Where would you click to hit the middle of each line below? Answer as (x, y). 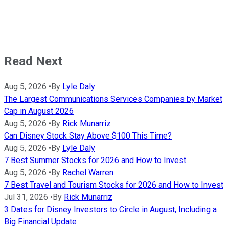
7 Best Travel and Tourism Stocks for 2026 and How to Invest (114, 185)
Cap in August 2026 (39, 111)
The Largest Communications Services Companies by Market (113, 99)
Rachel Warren (88, 173)
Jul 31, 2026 (26, 197)
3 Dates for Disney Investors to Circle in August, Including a (110, 210)
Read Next (33, 62)
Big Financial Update (40, 222)
